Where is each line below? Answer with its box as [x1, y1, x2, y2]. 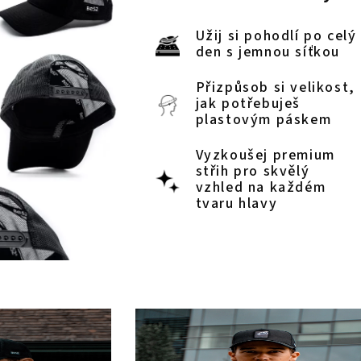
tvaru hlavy [195, 193, 278, 214]
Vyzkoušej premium [195, 144, 335, 165]
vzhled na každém [195, 176, 326, 197]
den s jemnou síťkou [195, 41, 341, 62]
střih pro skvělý [195, 160, 310, 181]
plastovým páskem [195, 109, 332, 130]
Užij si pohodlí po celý [195, 25, 357, 46]
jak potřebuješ [195, 93, 301, 114]
